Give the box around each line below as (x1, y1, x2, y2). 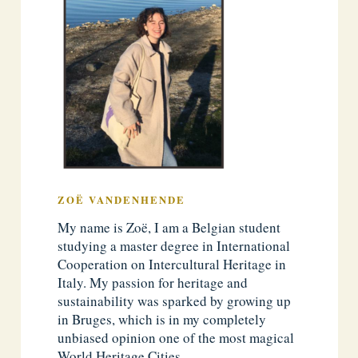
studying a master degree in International (58, 236, 291, 255)
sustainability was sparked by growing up (58, 291, 292, 310)
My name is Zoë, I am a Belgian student (58, 217, 281, 237)
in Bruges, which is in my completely (58, 309, 267, 328)
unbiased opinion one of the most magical (58, 328, 295, 347)
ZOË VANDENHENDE (58, 193, 186, 208)
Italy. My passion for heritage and (58, 272, 249, 292)
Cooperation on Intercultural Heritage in (58, 254, 287, 273)
